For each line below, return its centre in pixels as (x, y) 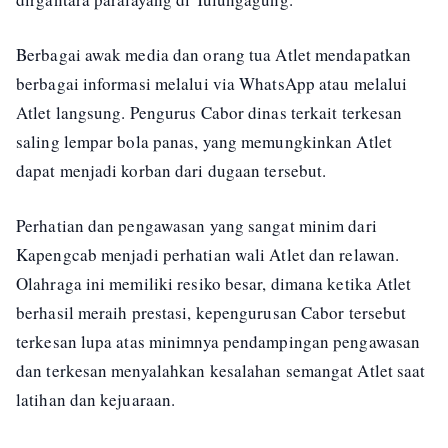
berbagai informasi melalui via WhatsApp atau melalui (212, 83)
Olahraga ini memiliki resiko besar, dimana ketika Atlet (214, 283)
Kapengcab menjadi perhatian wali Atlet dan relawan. (208, 254)
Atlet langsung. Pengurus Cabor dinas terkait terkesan (209, 112)
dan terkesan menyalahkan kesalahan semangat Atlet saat (221, 370)
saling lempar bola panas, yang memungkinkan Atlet (204, 141)
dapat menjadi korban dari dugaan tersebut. (171, 170)
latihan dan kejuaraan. (96, 399)
